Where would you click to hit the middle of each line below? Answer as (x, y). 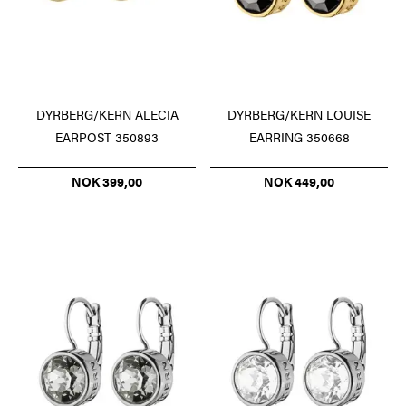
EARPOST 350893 (107, 137)
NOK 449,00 (299, 182)
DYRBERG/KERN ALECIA (107, 115)
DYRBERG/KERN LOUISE (299, 115)
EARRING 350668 (299, 137)
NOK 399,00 (107, 182)
